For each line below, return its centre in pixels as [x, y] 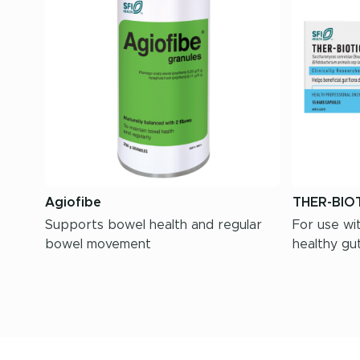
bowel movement [98, 244]
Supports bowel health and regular [153, 225]
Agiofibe [73, 202]
